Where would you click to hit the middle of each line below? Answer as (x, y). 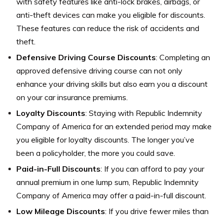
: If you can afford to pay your (152, 168)
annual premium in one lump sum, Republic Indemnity (108, 182)
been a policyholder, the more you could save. (96, 153)
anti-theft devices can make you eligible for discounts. (111, 15)
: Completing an (183, 57)
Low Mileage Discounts (61, 211)
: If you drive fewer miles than (157, 211)
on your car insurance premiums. (72, 97)
